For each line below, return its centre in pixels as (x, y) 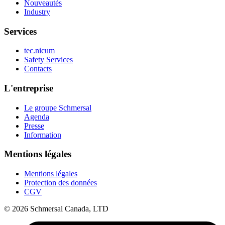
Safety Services (48, 60)
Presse (34, 126)
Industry (37, 12)
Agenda (37, 117)
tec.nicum (39, 51)
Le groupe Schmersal (58, 107)
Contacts (38, 69)
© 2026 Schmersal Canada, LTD (56, 209)
